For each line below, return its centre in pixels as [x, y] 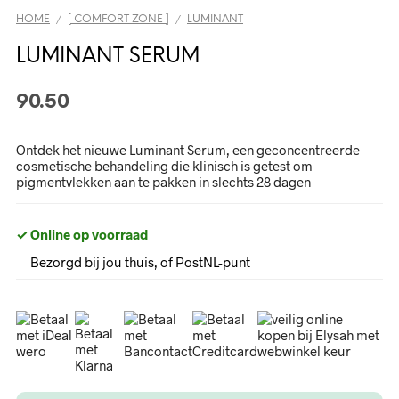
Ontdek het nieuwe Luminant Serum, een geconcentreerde [188, 150]
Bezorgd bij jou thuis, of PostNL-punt [140, 262]
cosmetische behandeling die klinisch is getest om [164, 166]
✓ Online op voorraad [82, 234]
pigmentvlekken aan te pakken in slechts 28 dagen [163, 182]
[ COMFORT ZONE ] [118, 19]
